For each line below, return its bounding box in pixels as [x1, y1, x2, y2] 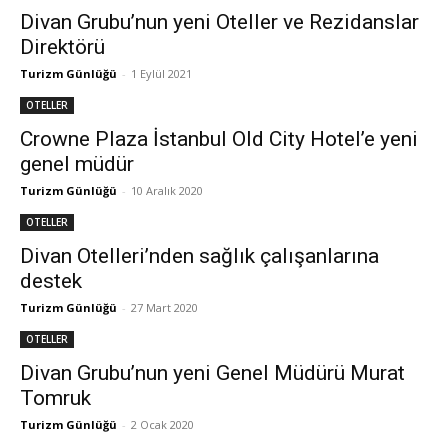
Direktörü [20, 35, 105, 59]
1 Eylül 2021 [131, 66, 192, 81]
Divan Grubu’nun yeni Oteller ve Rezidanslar [20, 10, 419, 34]
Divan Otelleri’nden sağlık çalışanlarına [20, 244, 379, 268]
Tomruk [20, 386, 91, 410]
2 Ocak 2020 [131, 417, 194, 432]
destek [20, 269, 82, 293]
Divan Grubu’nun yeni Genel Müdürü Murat [20, 361, 405, 385]
